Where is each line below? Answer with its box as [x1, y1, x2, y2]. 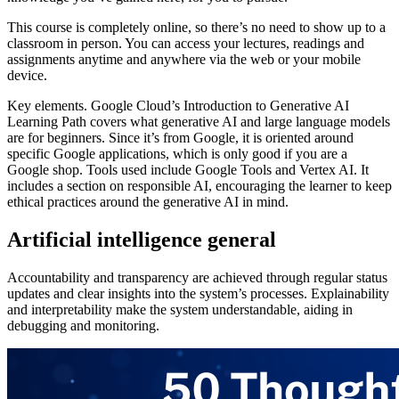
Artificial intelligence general [7, 227, 276, 251]
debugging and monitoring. [7, 317, 159, 333]
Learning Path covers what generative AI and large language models [7, 113, 390, 129]
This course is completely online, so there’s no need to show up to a [7, 19, 386, 35]
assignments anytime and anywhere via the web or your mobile [7, 51, 361, 67]
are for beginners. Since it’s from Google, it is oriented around [7, 129, 354, 145]
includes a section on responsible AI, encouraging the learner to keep [7, 177, 392, 193]
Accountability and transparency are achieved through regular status [7, 269, 387, 285]
